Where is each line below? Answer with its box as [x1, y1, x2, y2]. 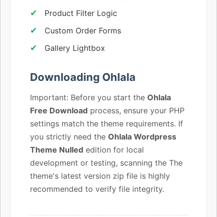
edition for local [83, 144, 144, 155]
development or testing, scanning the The [30, 157, 183, 168]
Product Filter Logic [45, 8, 117, 18]
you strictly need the [30, 131, 108, 141]
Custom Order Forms [45, 25, 121, 35]
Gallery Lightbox [45, 43, 105, 53]
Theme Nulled [30, 144, 83, 155]
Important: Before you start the [30, 92, 147, 102]
